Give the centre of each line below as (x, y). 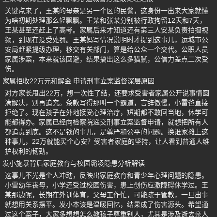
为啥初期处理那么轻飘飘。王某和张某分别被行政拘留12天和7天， (106, 21)
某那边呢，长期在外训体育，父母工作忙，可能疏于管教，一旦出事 (107, 195)
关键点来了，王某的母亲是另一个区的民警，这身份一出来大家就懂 (107, 11)
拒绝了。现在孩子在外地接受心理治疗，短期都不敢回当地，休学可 (107, 113)
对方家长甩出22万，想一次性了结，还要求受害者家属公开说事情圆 (107, 93)
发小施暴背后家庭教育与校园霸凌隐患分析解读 (74, 163)
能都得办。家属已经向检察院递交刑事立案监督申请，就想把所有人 (107, 122)
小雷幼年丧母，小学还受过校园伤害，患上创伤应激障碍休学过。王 (107, 185)
